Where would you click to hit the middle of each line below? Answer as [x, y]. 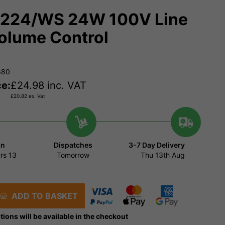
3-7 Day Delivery [156, 145]
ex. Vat [36, 96]
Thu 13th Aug [162, 155]
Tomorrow [73, 155]
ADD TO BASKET [42, 196]
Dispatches [73, 145]
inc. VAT [65, 86]
